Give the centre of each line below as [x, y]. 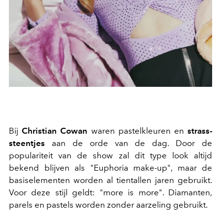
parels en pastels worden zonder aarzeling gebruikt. [108, 205]
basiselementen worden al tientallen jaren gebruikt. [110, 180]
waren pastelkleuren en [136, 131]
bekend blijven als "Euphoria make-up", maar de [110, 168]
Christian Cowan [55, 131]
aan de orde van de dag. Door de [129, 143]
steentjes [27, 143]
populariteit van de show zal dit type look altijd [110, 156]
